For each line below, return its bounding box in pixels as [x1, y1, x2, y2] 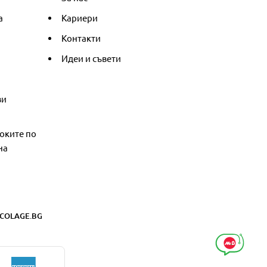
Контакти [61, 32, 101, 44]
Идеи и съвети [61, 52, 121, 64]
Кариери [61, 12, 98, 23]
